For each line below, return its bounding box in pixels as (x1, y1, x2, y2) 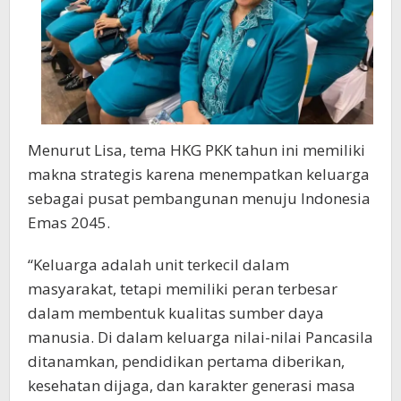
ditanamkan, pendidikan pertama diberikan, (28, 351, 345, 372)
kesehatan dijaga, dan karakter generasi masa (28, 375, 355, 397)
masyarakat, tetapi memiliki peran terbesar (28, 278, 337, 300)
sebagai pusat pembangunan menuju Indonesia (28, 188, 371, 209)
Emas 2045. (28, 212, 110, 234)
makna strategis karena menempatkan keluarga (28, 164, 370, 185)
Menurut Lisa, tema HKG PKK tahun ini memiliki (28, 140, 365, 161)
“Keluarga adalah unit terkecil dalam (28, 254, 289, 276)
